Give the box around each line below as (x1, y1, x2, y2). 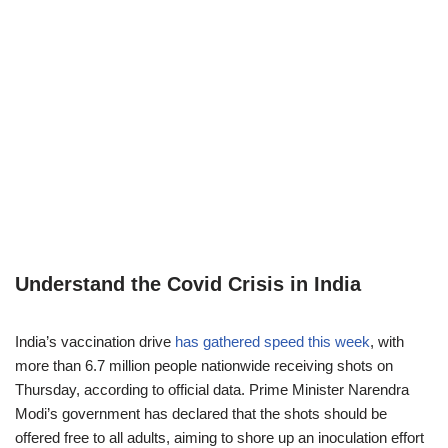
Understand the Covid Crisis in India (15, 273, 361, 295)
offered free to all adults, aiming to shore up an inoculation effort (15, 429, 424, 446)
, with (370, 333, 404, 350)
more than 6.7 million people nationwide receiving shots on (15, 357, 393, 374)
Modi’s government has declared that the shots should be (15, 405, 387, 422)
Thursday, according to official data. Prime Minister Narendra (15, 381, 409, 398)
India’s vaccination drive (15, 333, 175, 350)
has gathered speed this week (175, 333, 370, 350)
